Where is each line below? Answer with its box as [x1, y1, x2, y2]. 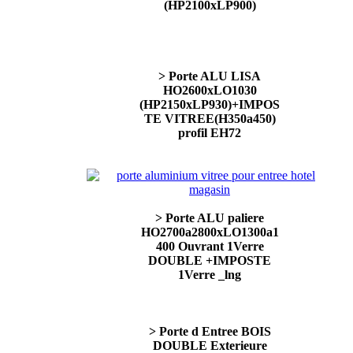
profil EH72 [178, 126, 241, 139]
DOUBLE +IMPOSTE [148, 254, 271, 267]
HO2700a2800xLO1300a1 [140, 225, 279, 239]
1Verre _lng [178, 268, 241, 281]
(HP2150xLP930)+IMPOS [139, 98, 280, 111]
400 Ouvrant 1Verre [155, 240, 264, 253]
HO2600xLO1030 [162, 84, 257, 97]
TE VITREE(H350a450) [143, 112, 276, 125]
